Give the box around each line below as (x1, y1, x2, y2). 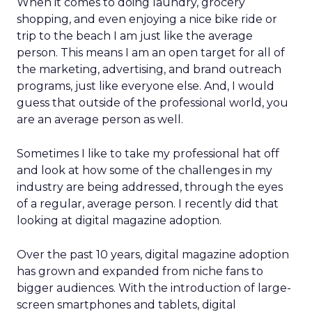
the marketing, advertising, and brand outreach (17, 63, 281, 76)
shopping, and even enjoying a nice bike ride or (17, 13, 277, 26)
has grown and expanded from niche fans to (17, 265, 263, 278)
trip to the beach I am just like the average (17, 29, 253, 42)
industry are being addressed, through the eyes (17, 180, 283, 194)
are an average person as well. (17, 113, 183, 126)
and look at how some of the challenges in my (17, 164, 272, 177)
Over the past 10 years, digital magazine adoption (17, 248, 289, 261)
